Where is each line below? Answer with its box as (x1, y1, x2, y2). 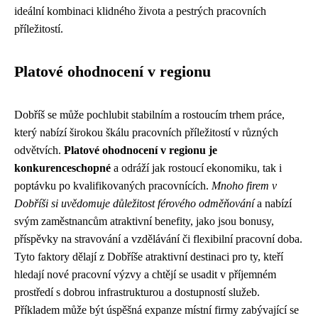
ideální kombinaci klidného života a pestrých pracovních (14, 5, 266, 17)
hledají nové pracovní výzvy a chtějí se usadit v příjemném (14, 268, 276, 280)
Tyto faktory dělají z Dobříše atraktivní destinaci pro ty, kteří (14, 251, 283, 263)
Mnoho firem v (212, 180, 277, 192)
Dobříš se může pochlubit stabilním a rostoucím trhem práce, (14, 109, 285, 121)
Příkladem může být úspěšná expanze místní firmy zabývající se (14, 304, 299, 316)
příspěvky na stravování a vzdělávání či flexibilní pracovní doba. (14, 233, 302, 245)
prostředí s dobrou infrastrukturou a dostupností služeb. (14, 286, 260, 298)
